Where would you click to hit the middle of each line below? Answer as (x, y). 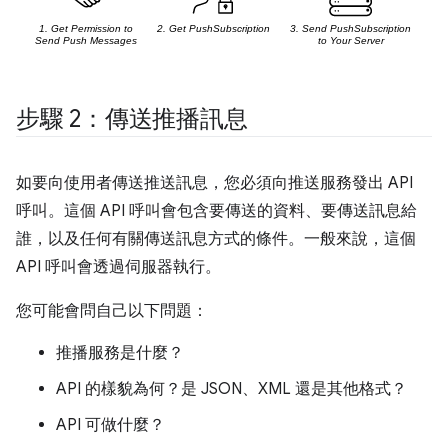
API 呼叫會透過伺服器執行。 (118, 266)
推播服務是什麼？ (120, 352)
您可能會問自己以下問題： (112, 310)
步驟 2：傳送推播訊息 (132, 118)
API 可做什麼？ (110, 424)
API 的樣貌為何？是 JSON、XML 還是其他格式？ (231, 388)
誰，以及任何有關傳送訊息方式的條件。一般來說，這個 (216, 238)
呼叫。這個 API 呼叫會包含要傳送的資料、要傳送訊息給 (216, 210)
